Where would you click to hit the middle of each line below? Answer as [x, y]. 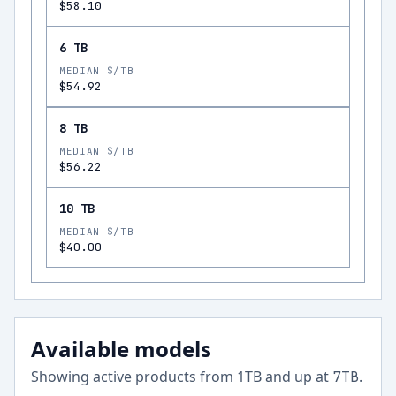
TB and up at [287, 377]
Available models [121, 349]
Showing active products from [134, 377]
